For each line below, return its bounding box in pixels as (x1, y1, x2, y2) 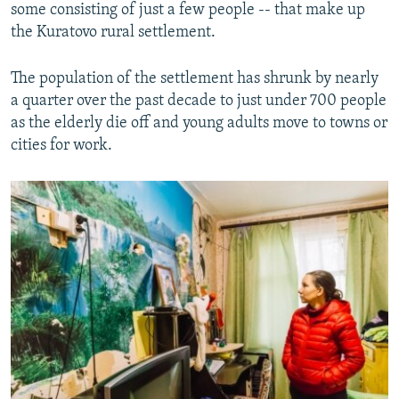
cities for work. (11, 137, 112, 155)
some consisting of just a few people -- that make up (11, 2, 365, 20)
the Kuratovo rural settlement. (11, 24, 216, 42)
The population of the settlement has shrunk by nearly (11, 70, 379, 88)
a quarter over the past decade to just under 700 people (11, 93, 387, 110)
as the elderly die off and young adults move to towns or (11, 115, 387, 133)
